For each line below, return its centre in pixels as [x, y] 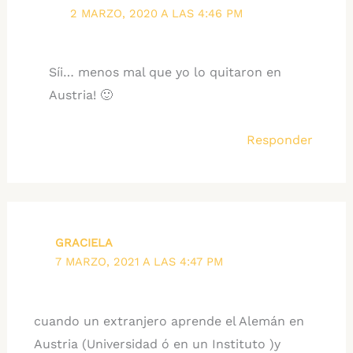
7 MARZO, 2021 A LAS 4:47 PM [139, 262]
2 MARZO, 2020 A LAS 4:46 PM [157, 14]
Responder [280, 140]
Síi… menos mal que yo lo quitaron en [165, 72]
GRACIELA [84, 243]
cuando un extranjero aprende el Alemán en [169, 321]
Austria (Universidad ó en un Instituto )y [157, 344]
